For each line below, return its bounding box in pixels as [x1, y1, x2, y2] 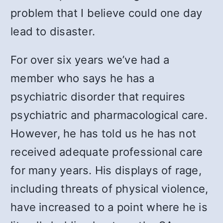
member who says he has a [10, 72, 154, 85]
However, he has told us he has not [10, 127, 197, 140]
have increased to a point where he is [10, 201, 208, 214]
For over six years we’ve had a [10, 53, 170, 66]
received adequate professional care [10, 145, 203, 158]
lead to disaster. [10, 25, 96, 38]
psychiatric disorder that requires [10, 90, 186, 103]
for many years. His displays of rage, [10, 164, 202, 177]
